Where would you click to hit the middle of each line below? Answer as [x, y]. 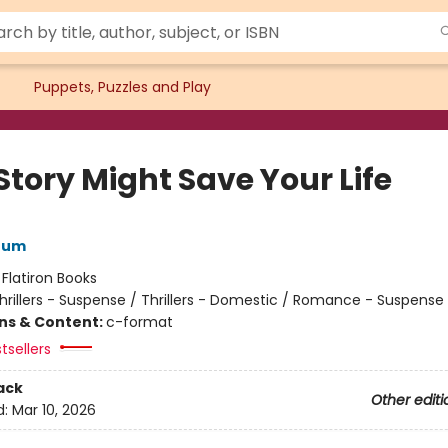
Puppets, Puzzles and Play [122, 87]
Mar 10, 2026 [53, 410]
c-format [139, 322]
